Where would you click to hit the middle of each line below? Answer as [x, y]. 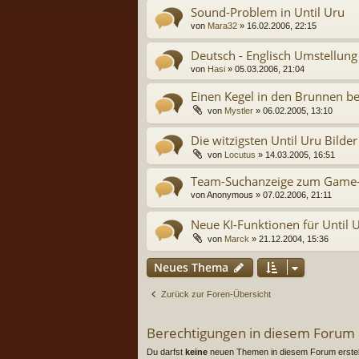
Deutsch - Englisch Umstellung [274, 56]
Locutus [240, 154]
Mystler [239, 111]
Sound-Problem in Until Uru [268, 12]
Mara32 [222, 25]
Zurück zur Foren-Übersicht [216, 294]
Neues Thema [191, 268]
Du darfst [166, 352]
